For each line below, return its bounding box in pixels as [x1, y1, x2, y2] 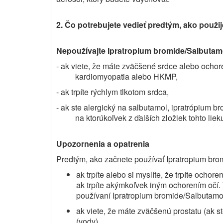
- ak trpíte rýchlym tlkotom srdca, [56, 86, 169, 98]
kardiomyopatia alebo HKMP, [75, 70, 178, 82]
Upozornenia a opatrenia [56, 137, 149, 149]
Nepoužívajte [56, 44, 106, 56]
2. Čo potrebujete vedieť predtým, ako [56, 18, 197, 30]
